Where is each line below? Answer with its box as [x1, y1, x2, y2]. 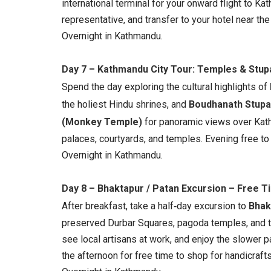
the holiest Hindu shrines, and [62, 99, 189, 110]
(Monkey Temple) [62, 116, 142, 128]
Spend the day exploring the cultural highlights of [62, 81, 270, 93]
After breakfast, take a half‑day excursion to [62, 200, 249, 212]
